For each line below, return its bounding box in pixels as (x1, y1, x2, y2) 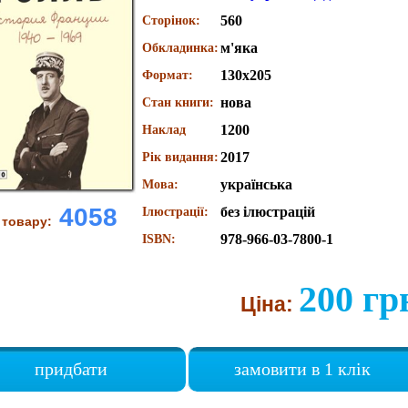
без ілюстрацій (219, 204, 315, 219)
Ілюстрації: (141, 205, 209, 219)
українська (219, 177, 292, 192)
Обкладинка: (141, 41, 219, 55)
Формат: (141, 68, 193, 82)
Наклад (141, 123, 186, 137)
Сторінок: (141, 14, 200, 27)
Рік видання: (141, 150, 219, 164)
